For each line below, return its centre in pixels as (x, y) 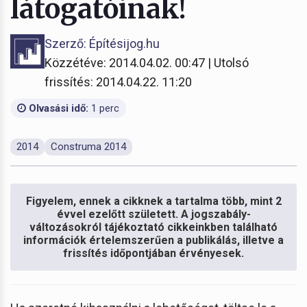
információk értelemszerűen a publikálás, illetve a (153, 240)
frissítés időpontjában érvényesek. (153, 253)
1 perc (104, 108)
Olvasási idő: (57, 108)
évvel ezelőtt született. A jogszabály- (153, 214)
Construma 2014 (88, 146)
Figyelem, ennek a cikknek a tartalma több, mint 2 (153, 201)
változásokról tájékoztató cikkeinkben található (153, 227)
